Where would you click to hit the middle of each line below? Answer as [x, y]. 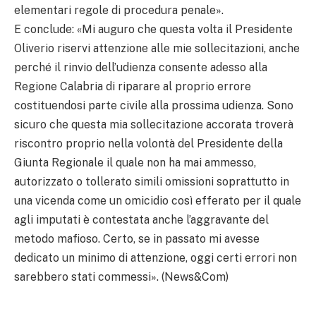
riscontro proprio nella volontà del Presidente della [148, 143]
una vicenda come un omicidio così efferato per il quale [158, 200]
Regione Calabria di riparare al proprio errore [133, 86]
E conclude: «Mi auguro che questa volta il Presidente [153, 29]
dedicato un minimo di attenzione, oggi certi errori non [156, 257]
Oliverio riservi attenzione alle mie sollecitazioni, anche [157, 48]
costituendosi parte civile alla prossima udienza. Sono [154, 105]
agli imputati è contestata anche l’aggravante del [141, 219]
